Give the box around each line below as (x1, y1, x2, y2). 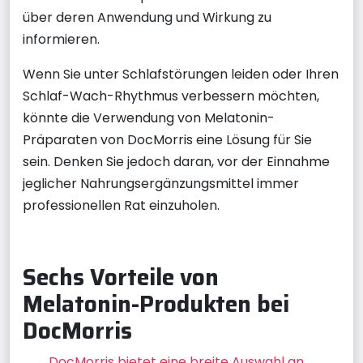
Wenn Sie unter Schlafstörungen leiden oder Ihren (23, 65, 339, 83)
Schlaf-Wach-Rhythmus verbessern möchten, (23, 87, 319, 105)
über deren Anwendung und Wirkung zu (23, 8, 271, 27)
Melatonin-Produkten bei (23, 286, 289, 322)
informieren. (23, 30, 100, 49)
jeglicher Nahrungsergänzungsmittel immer (23, 174, 299, 193)
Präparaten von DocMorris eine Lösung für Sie (23, 130, 312, 149)
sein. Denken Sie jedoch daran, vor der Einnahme (23, 152, 330, 171)
